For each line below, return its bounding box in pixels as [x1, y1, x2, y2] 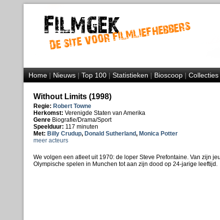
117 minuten [65, 123, 98, 130]
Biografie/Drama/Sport [52, 116, 111, 123]
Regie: [33, 103, 52, 110]
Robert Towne [53, 103, 91, 110]
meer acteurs [33, 137, 68, 144]
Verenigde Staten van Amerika [64, 110, 145, 116]
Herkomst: [33, 110, 65, 116]
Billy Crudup [47, 130, 82, 137]
